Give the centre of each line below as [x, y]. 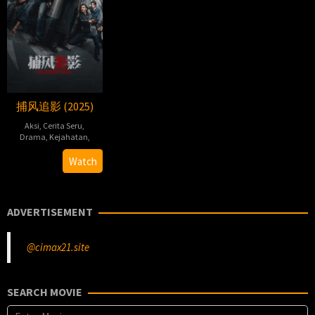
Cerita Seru [63, 125]
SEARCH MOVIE [45, 291]
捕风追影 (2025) [54, 106]
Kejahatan [68, 136]
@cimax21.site [58, 247]
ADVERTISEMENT [50, 211]
